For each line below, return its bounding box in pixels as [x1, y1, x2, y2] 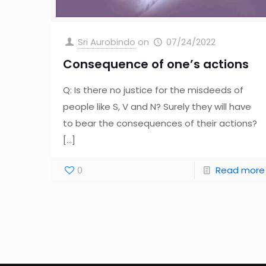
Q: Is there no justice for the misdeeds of [63, 83, 244, 96]
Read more [215, 163, 265, 176]
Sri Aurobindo [78, 35, 136, 48]
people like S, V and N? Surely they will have [63, 100, 252, 113]
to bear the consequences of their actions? [63, 116, 258, 129]
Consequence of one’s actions [63, 55, 249, 72]
